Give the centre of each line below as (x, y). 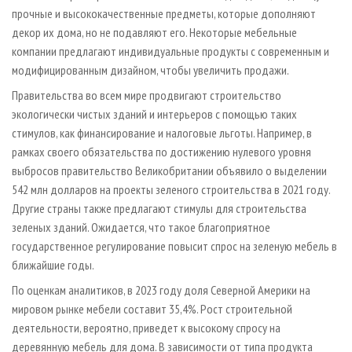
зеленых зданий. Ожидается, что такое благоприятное (141, 227)
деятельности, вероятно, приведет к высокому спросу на (146, 327)
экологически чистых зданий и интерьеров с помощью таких (154, 114)
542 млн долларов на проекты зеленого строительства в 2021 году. (171, 189)
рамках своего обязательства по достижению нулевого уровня (161, 151)
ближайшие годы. (53, 264)
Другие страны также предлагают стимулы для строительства (159, 208)
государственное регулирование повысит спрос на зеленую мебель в (174, 246)
